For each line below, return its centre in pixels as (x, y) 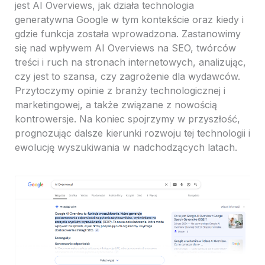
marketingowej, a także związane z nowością (116, 104)
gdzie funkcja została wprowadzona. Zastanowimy (127, 33)
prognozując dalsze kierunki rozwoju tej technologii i (132, 133)
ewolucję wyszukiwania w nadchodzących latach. (126, 147)
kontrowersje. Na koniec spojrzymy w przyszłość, (127, 119)
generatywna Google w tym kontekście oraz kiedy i (129, 19)
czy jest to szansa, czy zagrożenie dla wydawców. (127, 76)
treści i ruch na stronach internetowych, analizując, (130, 62)
